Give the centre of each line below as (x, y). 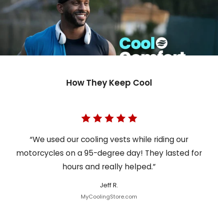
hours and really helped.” (109, 167)
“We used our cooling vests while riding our (109, 140)
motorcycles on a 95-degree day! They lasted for (109, 153)
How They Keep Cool (109, 83)
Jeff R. (109, 185)
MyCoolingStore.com (109, 197)
